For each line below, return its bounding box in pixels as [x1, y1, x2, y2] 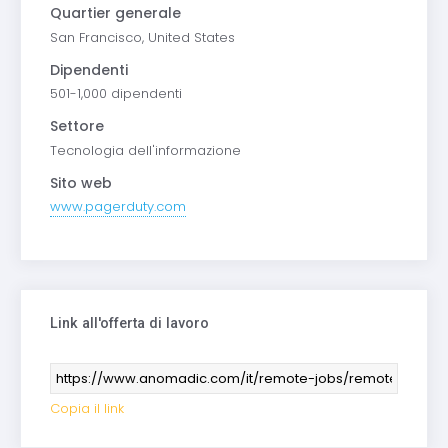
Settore [49, 116, 104, 137]
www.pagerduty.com [49, 197, 186, 217]
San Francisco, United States [49, 27, 235, 47]
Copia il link [49, 399, 124, 419]
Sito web [49, 172, 112, 193]
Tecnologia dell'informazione [49, 140, 241, 160]
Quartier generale [49, 3, 181, 24]
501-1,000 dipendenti [49, 84, 182, 104]
